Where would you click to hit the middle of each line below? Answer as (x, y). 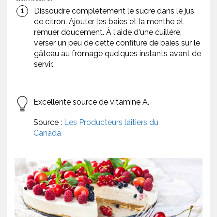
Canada (47, 133)
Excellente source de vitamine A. (91, 102)
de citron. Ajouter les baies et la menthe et (109, 22)
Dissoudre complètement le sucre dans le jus (114, 11)
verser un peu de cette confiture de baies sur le (117, 43)
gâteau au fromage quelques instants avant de (117, 54)
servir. (44, 64)
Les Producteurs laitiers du (111, 123)
